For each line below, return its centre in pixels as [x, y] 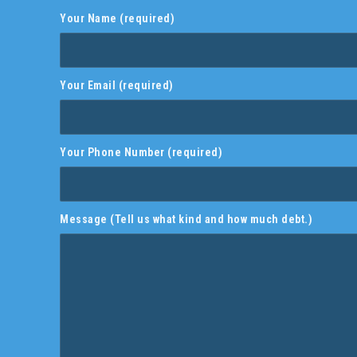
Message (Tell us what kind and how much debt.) [186, 219]
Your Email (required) [117, 85]
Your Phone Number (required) [141, 152]
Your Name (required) [117, 18]
